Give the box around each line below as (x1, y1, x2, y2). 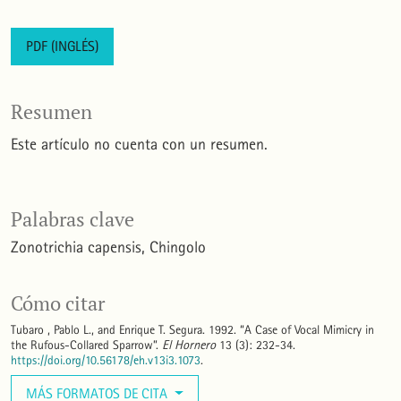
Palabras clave (11, 207, 134, 233)
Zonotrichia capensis (11, 238, 141, 258)
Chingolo (149, 238, 206, 258)
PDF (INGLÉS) (26, 38, 98, 55)
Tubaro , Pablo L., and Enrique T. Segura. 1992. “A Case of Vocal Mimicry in (11, 322, 374, 338)
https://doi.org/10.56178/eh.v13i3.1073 (11, 353, 200, 369)
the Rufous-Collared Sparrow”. (11, 337, 162, 354)
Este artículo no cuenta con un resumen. (11, 135, 268, 155)
